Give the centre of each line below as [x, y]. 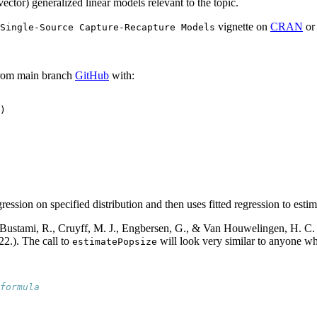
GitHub [92, 76]
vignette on [243, 27]
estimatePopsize [115, 242]
